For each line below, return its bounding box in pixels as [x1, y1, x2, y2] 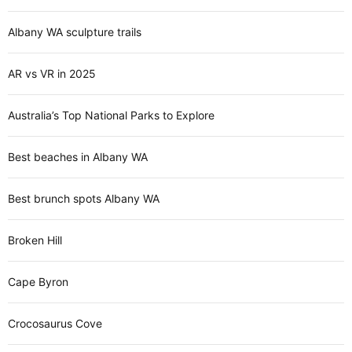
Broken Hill [8, 233, 62, 247]
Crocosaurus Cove [8, 317, 102, 331]
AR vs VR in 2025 [8, 67, 96, 81]
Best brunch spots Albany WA [8, 192, 159, 206]
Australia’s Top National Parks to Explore [8, 108, 214, 123]
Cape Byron [8, 275, 68, 289]
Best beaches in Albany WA [8, 150, 148, 164]
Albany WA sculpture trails [8, 25, 141, 39]
